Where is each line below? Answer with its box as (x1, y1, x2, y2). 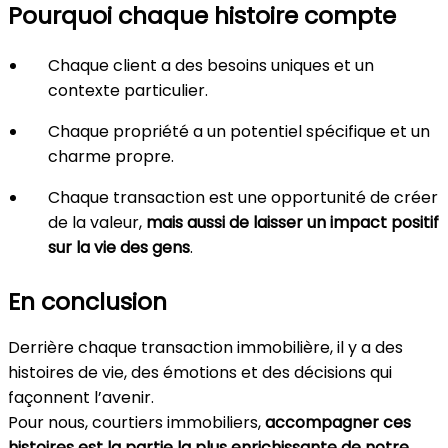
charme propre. (48, 145, 174, 168)
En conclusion (8, 285, 167, 318)
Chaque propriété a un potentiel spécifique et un (48, 120, 430, 143)
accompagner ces (265, 411, 411, 434)
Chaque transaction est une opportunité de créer (48, 186, 438, 209)
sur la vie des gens (48, 236, 190, 259)
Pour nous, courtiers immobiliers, (8, 411, 265, 434)
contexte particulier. (48, 79, 208, 102)
